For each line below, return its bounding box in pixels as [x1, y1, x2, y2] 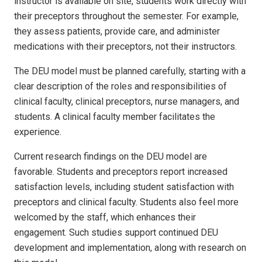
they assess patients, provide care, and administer [14, 25, 220, 37]
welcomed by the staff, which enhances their [14, 211, 196, 223]
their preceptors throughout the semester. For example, [14, 10, 239, 22]
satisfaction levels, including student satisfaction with [14, 181, 234, 192]
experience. [14, 126, 61, 137]
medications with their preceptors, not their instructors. [14, 40, 237, 52]
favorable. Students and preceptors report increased [14, 166, 227, 177]
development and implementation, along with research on [14, 242, 246, 253]
